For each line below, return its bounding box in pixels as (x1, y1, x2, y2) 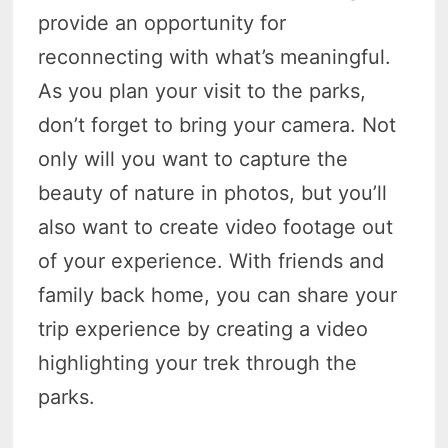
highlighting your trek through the (38, 350, 358, 375)
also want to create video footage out (38, 214, 394, 239)
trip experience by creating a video (38, 316, 369, 341)
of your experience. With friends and (38, 248, 385, 273)
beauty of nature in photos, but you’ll (38, 180, 388, 205)
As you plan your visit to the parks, (38, 78, 367, 103)
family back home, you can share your (38, 282, 398, 307)
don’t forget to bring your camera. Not (38, 112, 397, 137)
